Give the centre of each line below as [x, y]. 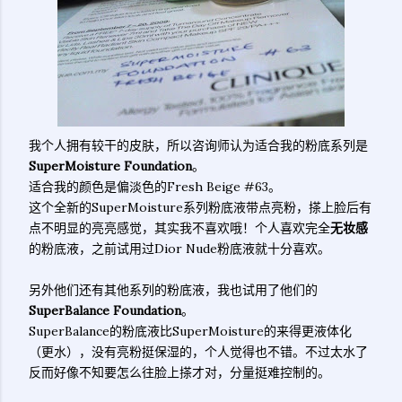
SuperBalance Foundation [105, 310]
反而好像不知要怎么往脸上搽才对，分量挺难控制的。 [179, 372]
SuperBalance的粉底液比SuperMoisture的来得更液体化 [190, 331]
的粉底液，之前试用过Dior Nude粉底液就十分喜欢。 [179, 249]
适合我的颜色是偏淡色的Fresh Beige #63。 [155, 187]
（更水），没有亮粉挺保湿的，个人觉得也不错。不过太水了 [198, 352]
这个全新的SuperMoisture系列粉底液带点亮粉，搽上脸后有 [200, 207]
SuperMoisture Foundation [110, 166]
